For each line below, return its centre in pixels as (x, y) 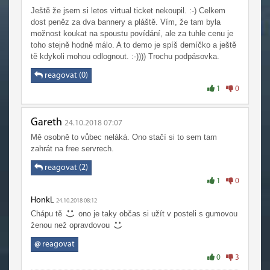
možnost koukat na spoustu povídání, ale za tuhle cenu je (132, 33)
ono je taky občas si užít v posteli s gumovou (156, 214)
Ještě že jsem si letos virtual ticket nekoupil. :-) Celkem (128, 11)
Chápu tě (48, 214)
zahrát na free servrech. (72, 149)
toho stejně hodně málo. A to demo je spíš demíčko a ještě (133, 45)
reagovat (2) (65, 168)
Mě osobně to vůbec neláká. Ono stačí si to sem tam (124, 137)
